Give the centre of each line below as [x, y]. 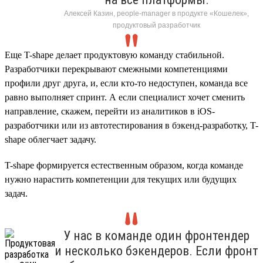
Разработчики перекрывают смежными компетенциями [116, 69]
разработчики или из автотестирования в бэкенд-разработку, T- [131, 125]
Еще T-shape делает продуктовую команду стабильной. [114, 55]
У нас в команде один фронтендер [156, 235]
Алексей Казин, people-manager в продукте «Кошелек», [156, 13]
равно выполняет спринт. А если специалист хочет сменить [125, 97]
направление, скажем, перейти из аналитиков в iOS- [110, 111]
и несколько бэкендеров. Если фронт [156, 251]
